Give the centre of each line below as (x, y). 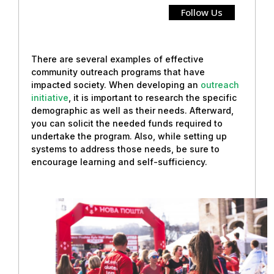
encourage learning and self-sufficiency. (119, 161)
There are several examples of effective (117, 59)
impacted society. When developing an (116, 84)
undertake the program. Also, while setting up (129, 136)
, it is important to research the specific (153, 97)
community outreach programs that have (118, 72)
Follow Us (202, 12)
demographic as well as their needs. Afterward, (132, 110)
